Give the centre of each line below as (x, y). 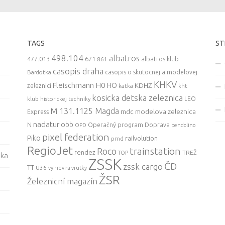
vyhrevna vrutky (67, 167)
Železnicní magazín (62, 181)
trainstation (155, 151)
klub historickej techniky (59, 99)
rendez (85, 152)
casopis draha (78, 71)
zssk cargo (143, 166)
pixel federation (76, 137)
